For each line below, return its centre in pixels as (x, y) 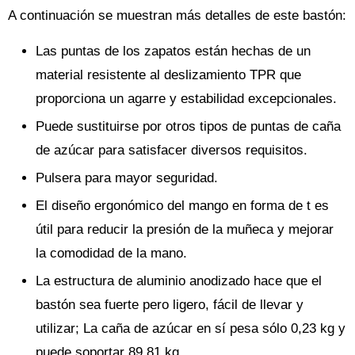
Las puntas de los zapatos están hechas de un (173, 51)
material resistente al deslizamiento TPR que (168, 75)
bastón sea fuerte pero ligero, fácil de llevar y (170, 305)
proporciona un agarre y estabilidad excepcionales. (186, 99)
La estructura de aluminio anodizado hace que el (179, 281)
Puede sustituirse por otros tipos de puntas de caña (188, 126)
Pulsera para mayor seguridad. (127, 178)
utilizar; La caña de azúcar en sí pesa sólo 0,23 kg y (191, 328)
